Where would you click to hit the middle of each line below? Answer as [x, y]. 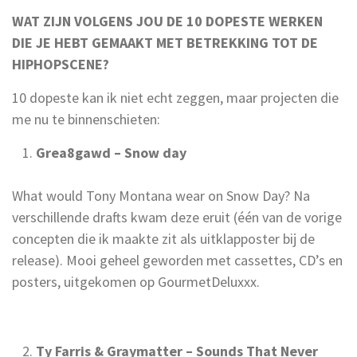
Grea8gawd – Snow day [111, 152]
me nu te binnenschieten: [86, 119]
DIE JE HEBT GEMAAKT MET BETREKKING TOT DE [165, 42]
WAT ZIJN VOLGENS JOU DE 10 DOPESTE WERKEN [167, 21]
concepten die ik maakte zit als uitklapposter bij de [163, 238]
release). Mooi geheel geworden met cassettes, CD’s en [177, 260]
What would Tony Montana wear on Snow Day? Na [161, 195]
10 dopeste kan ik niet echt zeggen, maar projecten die [175, 97]
